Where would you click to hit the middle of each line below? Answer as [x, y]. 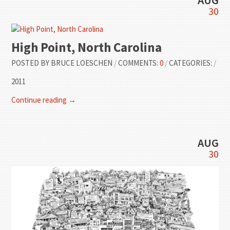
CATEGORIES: [191, 63]
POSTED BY [31, 63]
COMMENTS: [139, 63]
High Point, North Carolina [87, 47]
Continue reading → [44, 100]
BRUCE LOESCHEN [82, 63]
